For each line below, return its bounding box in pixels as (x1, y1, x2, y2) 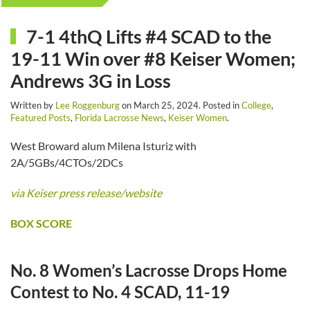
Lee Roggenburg (55, 99, 120, 111)
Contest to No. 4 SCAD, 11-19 (10, 281, 230, 302)
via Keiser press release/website (10, 185, 162, 199)
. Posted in (199, 99, 241, 111)
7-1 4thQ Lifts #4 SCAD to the (23, 24, 272, 48)
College (241, 99, 271, 111)
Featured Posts (10, 111, 71, 123)
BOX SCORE (10, 216, 72, 230)
